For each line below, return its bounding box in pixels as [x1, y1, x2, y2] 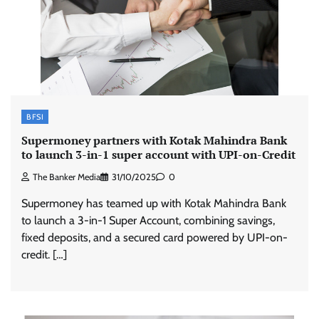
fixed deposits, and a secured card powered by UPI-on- [21, 231, 288, 245]
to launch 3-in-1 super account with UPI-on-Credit [21, 147, 296, 163]
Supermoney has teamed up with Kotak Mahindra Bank [21, 197, 286, 211]
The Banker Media [33, 172, 100, 183]
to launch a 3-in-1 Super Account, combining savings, [21, 214, 275, 228]
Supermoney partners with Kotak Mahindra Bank [21, 132, 287, 149]
